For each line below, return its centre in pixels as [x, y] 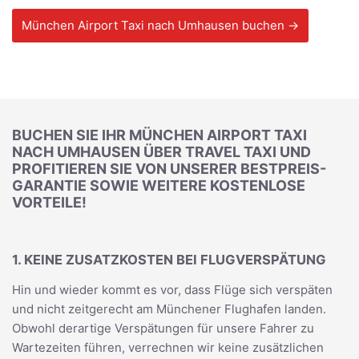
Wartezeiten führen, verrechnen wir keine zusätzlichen [168, 347]
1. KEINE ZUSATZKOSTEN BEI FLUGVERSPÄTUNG [169, 259]
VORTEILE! [49, 202]
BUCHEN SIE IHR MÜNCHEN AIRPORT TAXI [159, 135]
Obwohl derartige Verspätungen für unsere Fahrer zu [163, 328]
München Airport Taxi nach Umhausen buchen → [160, 26]
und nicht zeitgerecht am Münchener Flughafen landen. [169, 309]
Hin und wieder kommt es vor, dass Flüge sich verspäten [172, 290]
